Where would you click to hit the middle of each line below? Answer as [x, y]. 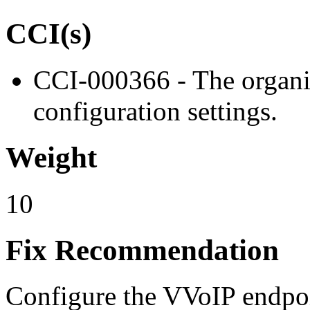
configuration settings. [155, 111]
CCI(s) [48, 33]
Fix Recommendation [142, 250]
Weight [51, 157]
